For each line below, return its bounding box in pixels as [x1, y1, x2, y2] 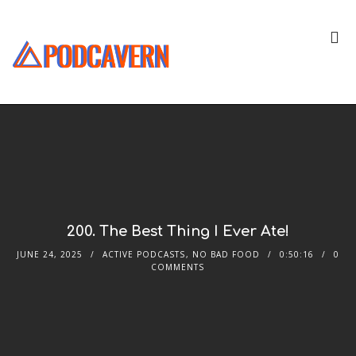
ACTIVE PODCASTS [102, 249, 185, 261]
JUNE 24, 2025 [16, 249, 83, 261]
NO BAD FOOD [192, 249, 260, 261]
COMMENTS [151, 261, 205, 273]
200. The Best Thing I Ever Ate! [66, 223, 289, 240]
